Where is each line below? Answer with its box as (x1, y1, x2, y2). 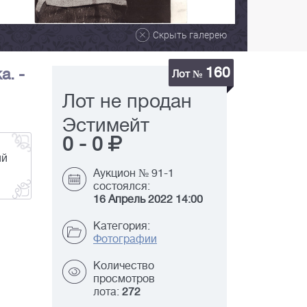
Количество (93, 260, 154, 273)
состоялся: (93, 180, 150, 193)
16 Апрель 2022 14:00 (93, 193, 203, 206)
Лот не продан (62, 90, 192, 113)
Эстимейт (62, 114, 149, 137)
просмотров (93, 273, 155, 286)
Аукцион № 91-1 (93, 167, 174, 180)
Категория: (93, 220, 150, 233)
